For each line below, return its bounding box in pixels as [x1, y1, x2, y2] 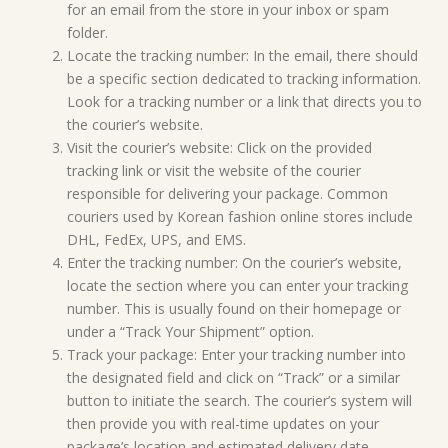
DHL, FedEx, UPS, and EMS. [67, 230, 246, 249]
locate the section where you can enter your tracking [67, 276, 408, 295]
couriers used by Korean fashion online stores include [67, 207, 413, 226]
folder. [67, 23, 108, 42]
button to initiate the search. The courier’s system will [67, 391, 412, 410]
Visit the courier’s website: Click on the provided [67, 138, 372, 157]
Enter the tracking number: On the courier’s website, [67, 253, 402, 272]
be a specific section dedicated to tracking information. [67, 69, 421, 88]
